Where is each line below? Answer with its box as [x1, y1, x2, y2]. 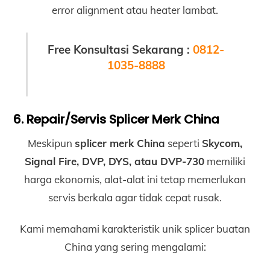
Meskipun [28, 136, 75, 149]
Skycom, [202, 136, 242, 149]
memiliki [204, 154, 245, 168]
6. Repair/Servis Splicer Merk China [13, 110, 220, 128]
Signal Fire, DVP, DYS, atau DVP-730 [25, 154, 204, 168]
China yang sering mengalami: [64, 240, 206, 253]
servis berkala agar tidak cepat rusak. [48, 190, 222, 204]
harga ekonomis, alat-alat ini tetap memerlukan [24, 172, 246, 186]
